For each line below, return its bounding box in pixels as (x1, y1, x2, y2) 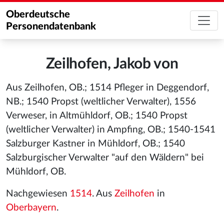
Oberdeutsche (6, 9, 70, 19)
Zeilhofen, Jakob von (45, 56, 178, 71)
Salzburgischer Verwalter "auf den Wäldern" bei (6, 153, 204, 162)
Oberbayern (6, 203, 56, 212)
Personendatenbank (6, 21, 96, 31)
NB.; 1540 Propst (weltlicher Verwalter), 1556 (6, 97, 196, 106)
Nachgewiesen (6, 189, 70, 198)
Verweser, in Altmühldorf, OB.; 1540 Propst (6, 111, 187, 120)
